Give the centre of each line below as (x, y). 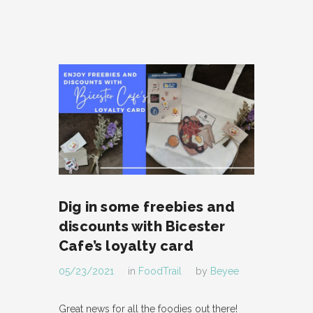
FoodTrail (160, 271)
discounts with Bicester (142, 226)
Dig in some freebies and (147, 206)
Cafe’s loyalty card (126, 246)
